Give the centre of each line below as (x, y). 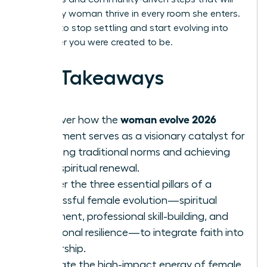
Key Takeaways (93, 78)
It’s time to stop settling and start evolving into (125, 28)
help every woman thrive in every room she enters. (131, 13)
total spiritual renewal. (87, 168)
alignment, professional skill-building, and (131, 216)
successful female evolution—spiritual (125, 200)
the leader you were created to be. (97, 42)
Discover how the (77, 119)
